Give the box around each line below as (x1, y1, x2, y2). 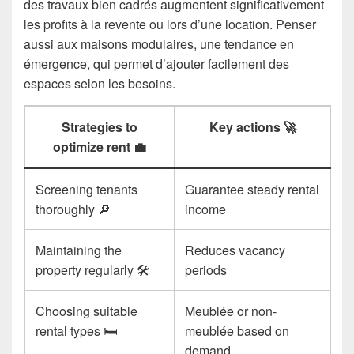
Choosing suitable (36, 301, 138, 320)
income (185, 199, 227, 218)
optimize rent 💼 (53, 137, 146, 156)
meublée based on (185, 321, 290, 340)
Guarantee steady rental (185, 179, 320, 198)
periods (185, 260, 228, 279)
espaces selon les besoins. (24, 73, 175, 92)
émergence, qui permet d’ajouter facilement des (24, 54, 289, 73)
